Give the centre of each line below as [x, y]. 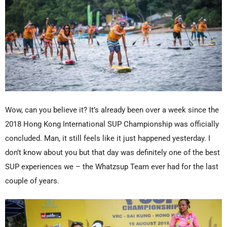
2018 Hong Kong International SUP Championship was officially [112, 124]
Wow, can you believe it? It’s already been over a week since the [112, 110]
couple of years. [33, 181]
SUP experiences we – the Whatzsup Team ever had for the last [112, 166]
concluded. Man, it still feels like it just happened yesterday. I [108, 138]
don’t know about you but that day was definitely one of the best [112, 152]
